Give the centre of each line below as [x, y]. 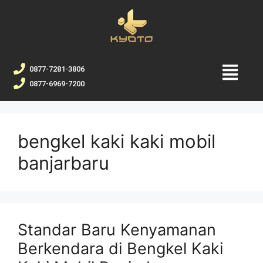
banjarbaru [63, 163]
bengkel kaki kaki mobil [117, 141]
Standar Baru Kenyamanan [117, 230]
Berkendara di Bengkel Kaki [120, 249]
